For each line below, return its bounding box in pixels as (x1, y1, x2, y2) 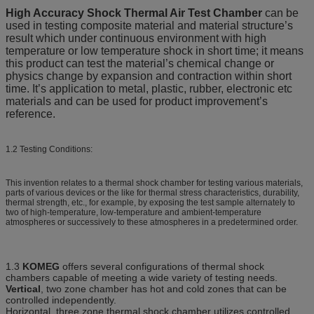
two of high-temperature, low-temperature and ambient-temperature (6, 207, 261, 217)
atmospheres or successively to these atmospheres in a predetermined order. (6, 217, 298, 227)
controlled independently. (6, 294, 116, 306)
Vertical (6, 282, 41, 294)
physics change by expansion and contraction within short (6, 69, 292, 82)
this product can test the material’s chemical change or (6, 57, 274, 69)
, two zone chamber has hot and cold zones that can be (41, 282, 287, 294)
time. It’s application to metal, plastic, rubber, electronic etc (6, 82, 292, 95)
